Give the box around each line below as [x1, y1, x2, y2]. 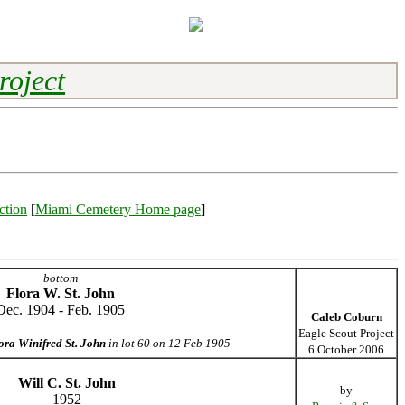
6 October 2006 [308, 343, 384, 356]
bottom [42, 271, 78, 285]
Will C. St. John [18, 375, 116, 391]
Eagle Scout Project [298, 326, 394, 340]
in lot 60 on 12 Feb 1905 [106, 336, 231, 350]
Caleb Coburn [310, 310, 382, 324]
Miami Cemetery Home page [35, 202, 201, 217]
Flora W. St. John [5, 286, 115, 301]
